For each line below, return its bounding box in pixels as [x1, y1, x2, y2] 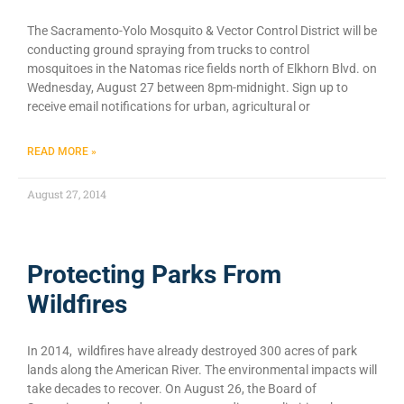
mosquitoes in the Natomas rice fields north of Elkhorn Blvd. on [27, 60, 377, 76]
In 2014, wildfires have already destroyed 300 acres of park [27, 343, 357, 358]
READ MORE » [27, 144, 96, 158]
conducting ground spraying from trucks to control [27, 41, 309, 57]
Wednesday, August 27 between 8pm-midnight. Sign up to [27, 79, 348, 95]
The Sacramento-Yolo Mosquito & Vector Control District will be [27, 23, 377, 38]
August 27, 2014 [27, 186, 106, 201]
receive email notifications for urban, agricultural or [27, 98, 310, 114]
